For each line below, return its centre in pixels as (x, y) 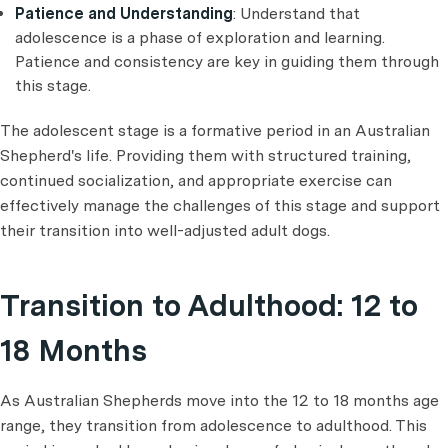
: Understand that (296, 13)
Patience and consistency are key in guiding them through (227, 61)
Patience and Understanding (124, 13)
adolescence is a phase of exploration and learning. (200, 37)
